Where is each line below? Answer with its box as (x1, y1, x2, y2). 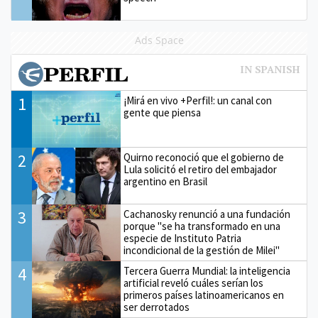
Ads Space (134, 33, 184, 47)
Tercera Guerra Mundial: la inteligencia (124, 263, 291, 278)
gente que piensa (124, 105, 202, 119)
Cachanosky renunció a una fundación (124, 207, 291, 221)
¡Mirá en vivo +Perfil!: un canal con (124, 93, 273, 107)
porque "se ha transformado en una (124, 219, 281, 233)
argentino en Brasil (124, 174, 208, 188)
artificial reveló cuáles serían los (124, 275, 264, 290)
